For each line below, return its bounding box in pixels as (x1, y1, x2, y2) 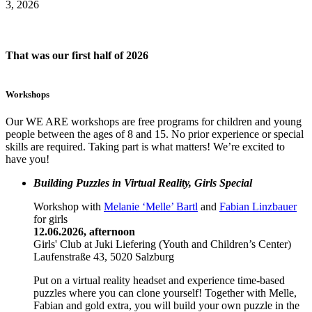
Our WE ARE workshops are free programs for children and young (6, 115, 302, 127)
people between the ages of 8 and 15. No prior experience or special (6, 127, 304, 140)
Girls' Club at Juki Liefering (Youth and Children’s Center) (33, 237, 291, 250)
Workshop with (33, 200, 104, 212)
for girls (33, 212, 68, 225)
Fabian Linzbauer (219, 200, 297, 212)
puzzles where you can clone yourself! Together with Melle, (33, 286, 297, 299)
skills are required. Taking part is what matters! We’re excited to (6, 140, 285, 153)
